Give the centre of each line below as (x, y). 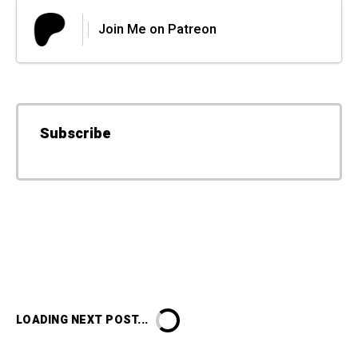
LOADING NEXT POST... (82, 320)
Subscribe (76, 133)
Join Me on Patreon (157, 29)
